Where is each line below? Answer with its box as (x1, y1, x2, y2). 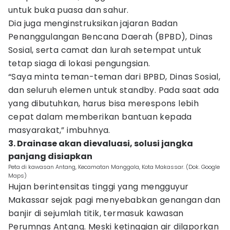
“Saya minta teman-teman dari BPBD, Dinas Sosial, (8, 71, 221, 83)
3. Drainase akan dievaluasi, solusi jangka (8, 138, 193, 149)
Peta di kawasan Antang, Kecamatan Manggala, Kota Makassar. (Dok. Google (8, 163, 220, 171)
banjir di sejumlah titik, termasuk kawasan (8, 207, 184, 219)
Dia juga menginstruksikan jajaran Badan (8, 17, 178, 29)
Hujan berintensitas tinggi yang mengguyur (8, 181, 189, 193)
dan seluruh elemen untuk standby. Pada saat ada (8, 84, 219, 96)
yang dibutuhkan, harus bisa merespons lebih (8, 98, 199, 109)
